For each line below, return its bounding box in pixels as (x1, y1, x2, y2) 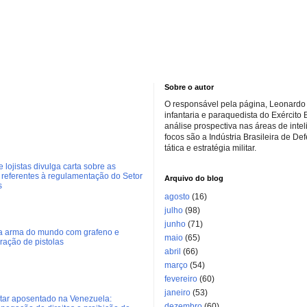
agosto (164, 192, 190, 202)
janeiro (164, 288, 191, 298)
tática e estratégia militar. (164, 143, 256, 153)
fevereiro (164, 274, 197, 284)
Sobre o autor (164, 83, 214, 92)
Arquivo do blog (164, 174, 223, 183)
